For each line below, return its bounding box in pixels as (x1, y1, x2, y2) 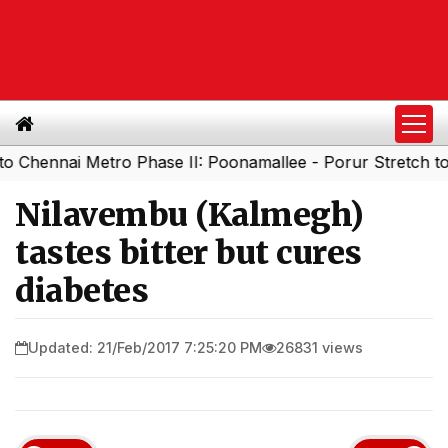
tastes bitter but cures (15, 233, 362, 273)
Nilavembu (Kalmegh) (15, 195, 364, 235)
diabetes (15, 271, 148, 311)
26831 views (276, 338, 363, 356)
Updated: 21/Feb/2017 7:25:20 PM (28, 338, 262, 356)
